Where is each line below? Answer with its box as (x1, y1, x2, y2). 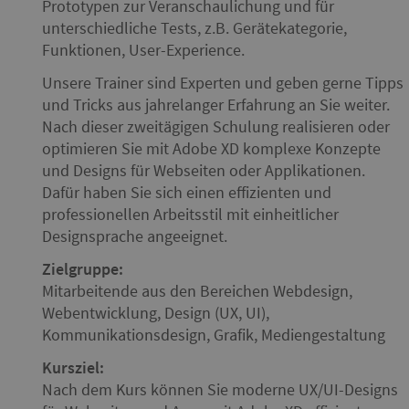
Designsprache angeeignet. (42, 225, 227, 246)
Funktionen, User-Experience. (42, 39, 245, 60)
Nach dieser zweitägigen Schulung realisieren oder (42, 116, 390, 137)
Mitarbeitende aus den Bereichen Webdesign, (42, 280, 352, 301)
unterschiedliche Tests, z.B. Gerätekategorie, (42, 17, 347, 38)
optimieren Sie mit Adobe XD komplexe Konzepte (42, 138, 381, 159)
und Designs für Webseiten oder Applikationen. (42, 160, 365, 181)
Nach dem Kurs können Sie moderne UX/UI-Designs (42, 379, 398, 400)
